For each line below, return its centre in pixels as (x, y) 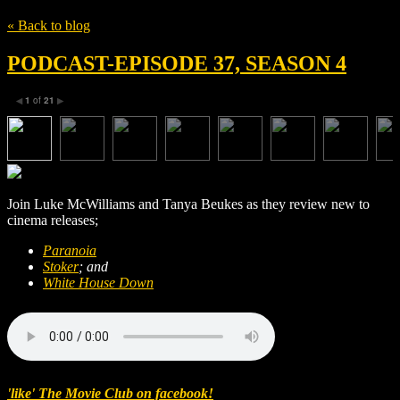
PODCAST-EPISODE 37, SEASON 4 (177, 63)
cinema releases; (53, 220)
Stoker (61, 266)
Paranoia (70, 250)
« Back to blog (49, 25)
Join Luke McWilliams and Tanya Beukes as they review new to (188, 204)
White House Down (98, 282)
